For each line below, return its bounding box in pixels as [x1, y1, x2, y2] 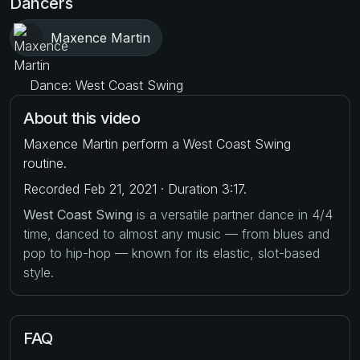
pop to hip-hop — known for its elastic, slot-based [23, 244, 320, 261]
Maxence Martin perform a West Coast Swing [23, 135, 291, 152]
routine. [23, 154, 67, 171]
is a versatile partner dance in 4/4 [133, 206, 333, 223]
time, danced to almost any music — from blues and [23, 225, 329, 242]
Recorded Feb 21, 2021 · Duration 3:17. [23, 180, 247, 197]
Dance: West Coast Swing [26, 76, 183, 93]
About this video [23, 108, 141, 128]
